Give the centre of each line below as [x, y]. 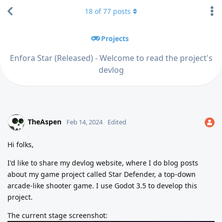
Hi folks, [21, 144]
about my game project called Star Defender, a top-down [102, 174]
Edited [117, 122]
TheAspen [45, 121]
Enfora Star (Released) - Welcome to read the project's [111, 58]
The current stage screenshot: [57, 215]
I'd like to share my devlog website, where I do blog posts [103, 163]
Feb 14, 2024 [84, 122]
